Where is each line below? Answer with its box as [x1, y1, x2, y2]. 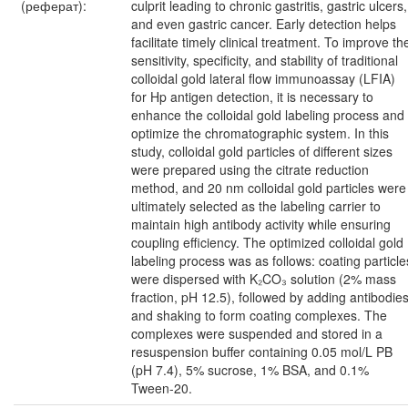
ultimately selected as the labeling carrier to [131, 197, 381, 215]
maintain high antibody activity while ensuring [131, 215, 391, 233]
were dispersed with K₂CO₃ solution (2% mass [131, 270, 396, 288]
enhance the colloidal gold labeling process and [131, 106, 404, 124]
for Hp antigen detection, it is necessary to [131, 87, 373, 106]
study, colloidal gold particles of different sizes [131, 142, 393, 160]
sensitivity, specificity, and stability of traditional [131, 51, 398, 69]
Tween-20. [131, 379, 192, 397]
